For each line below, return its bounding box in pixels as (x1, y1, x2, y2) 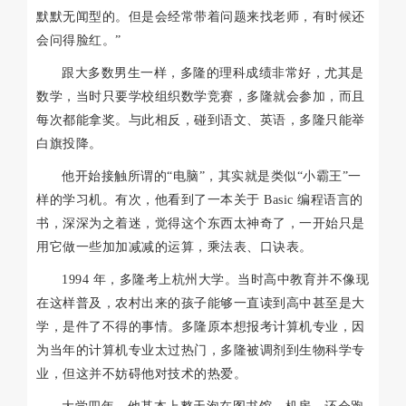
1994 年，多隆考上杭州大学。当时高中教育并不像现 (62, 272, 369, 286)
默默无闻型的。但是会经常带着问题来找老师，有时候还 (36, 9, 365, 24)
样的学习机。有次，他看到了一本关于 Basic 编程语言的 (36, 192, 363, 207)
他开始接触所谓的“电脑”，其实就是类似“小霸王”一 (62, 169, 362, 183)
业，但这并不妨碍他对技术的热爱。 (36, 366, 246, 381)
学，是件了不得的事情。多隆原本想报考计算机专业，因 (36, 319, 365, 333)
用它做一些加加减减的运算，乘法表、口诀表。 (36, 239, 313, 254)
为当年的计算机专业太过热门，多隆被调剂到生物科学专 (36, 343, 365, 357)
